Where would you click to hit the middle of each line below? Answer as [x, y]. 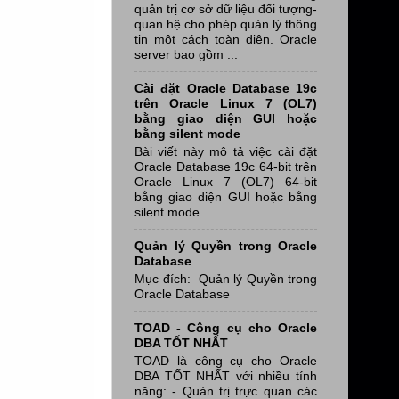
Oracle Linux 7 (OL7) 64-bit [226, 181]
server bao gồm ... [186, 54]
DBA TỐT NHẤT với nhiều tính [226, 375]
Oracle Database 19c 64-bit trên [226, 166]
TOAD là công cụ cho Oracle [226, 360]
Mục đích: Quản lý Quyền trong [226, 278]
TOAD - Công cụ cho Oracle [226, 327]
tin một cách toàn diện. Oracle [226, 39]
